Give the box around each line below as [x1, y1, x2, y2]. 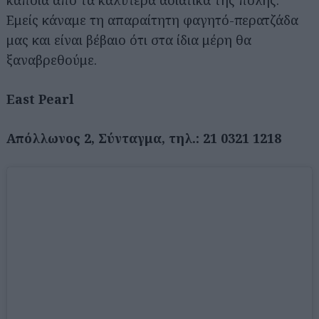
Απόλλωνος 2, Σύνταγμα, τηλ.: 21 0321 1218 [6, 130, 281, 147]
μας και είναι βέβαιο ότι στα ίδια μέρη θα [6, 31, 251, 48]
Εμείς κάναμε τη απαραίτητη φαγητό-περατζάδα [6, 11, 298, 28]
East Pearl [6, 90, 74, 108]
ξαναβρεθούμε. [6, 51, 97, 68]
